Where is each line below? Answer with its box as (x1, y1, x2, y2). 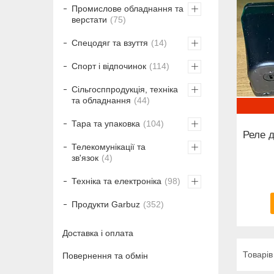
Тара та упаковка (72, 118, 140, 128)
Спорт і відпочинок (72, 61, 146, 71)
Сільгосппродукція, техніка (72, 84, 178, 94)
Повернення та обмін (62, 250, 148, 261)
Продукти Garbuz (72, 199, 140, 209)
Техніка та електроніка (72, 176, 161, 186)
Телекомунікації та (72, 141, 146, 152)
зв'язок (72, 152, 98, 163)
